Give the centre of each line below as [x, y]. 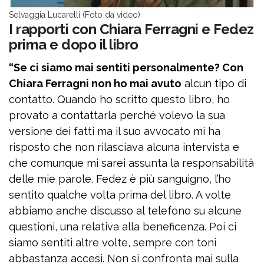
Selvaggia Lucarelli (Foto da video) [75, 15]
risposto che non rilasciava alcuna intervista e [124, 147]
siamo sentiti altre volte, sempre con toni [113, 242]
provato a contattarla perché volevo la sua [117, 115]
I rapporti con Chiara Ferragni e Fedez [131, 29]
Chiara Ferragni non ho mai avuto [95, 83]
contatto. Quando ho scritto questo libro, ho [119, 99]
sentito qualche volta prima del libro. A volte [120, 195]
